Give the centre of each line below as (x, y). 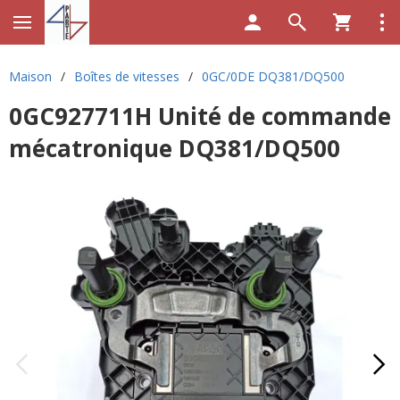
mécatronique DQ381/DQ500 (175, 148)
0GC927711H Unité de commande (200, 116)
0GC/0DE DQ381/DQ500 (273, 76)
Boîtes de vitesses (127, 76)
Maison (30, 76)
